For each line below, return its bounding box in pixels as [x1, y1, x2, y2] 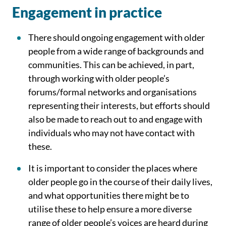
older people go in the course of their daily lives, [28, 176, 212, 187]
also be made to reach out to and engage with [28, 114, 202, 125]
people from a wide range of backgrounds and [28, 45, 204, 56]
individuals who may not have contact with [28, 127, 195, 138]
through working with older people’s [28, 73, 169, 84]
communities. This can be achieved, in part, [28, 59, 194, 70]
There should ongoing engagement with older [28, 32, 205, 43]
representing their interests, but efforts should [28, 100, 210, 111]
